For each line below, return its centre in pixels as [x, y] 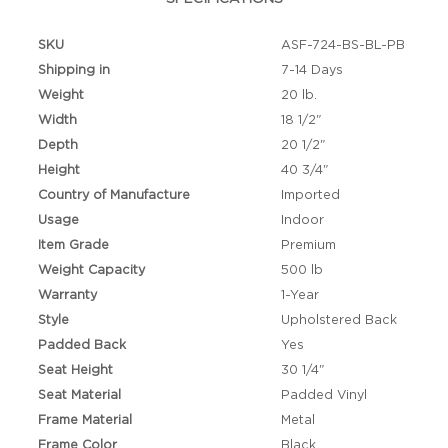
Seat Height [76, 370]
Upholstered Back [338, 320]
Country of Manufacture [114, 195]
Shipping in [74, 70]
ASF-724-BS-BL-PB [342, 45]
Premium [308, 245]
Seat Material [80, 395]
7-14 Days [311, 70]
